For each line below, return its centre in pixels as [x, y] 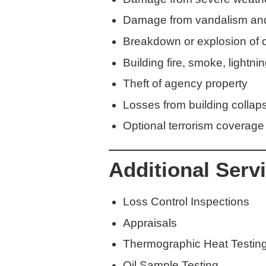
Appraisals [150, 223]
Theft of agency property [185, 84]
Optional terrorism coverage [194, 126]
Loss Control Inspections [186, 202]
